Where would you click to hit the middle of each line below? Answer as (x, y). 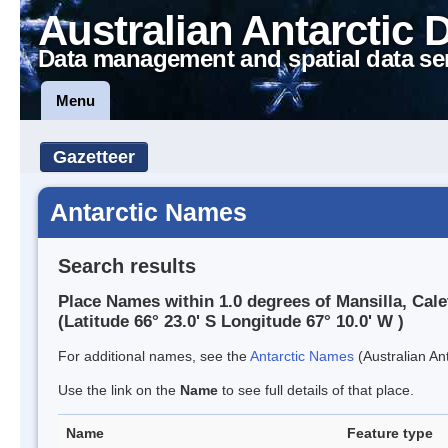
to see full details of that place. (316, 390)
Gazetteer (94, 157)
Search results (127, 265)
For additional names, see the (154, 356)
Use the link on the (119, 390)
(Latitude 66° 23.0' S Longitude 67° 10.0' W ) (231, 322)
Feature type (390, 433)
